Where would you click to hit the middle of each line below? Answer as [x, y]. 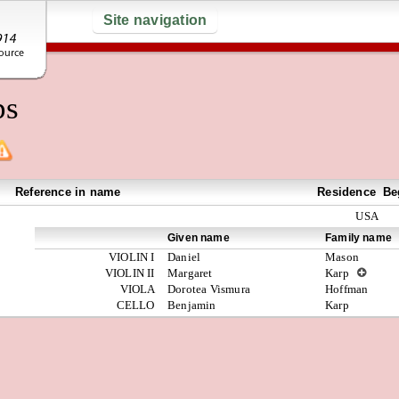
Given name [199, 237]
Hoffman [347, 289]
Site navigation [155, 20]
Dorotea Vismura [209, 289]
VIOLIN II [132, 273]
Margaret [190, 273]
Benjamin [192, 305]
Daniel [184, 257]
